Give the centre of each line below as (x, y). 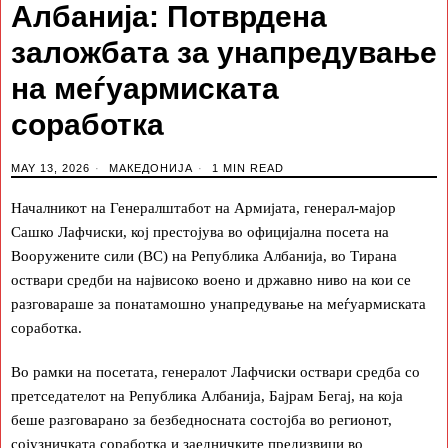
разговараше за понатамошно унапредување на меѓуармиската (218, 303)
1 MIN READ (246, 167)
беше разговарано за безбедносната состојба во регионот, (201, 419)
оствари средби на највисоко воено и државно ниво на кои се (211, 279)
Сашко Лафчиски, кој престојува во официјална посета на (200, 231)
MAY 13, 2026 (50, 167)
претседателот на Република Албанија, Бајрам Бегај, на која (207, 395)
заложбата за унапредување (224, 52)
